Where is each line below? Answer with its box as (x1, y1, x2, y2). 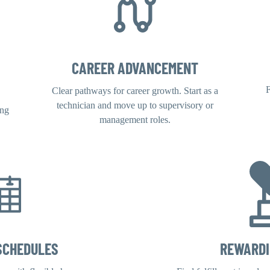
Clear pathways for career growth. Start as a (51, 85, 218, 96)
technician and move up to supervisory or (56, 99, 213, 110)
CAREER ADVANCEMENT (71, 58, 198, 77)
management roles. (99, 114, 171, 125)
